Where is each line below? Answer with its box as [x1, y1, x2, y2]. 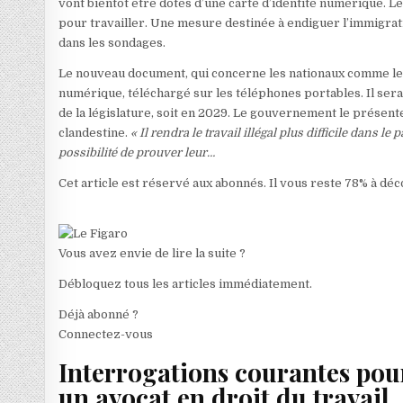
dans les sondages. [58, 35, 166, 49]
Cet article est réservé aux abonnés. [58, 175, 270, 190]
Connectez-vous [58, 327, 154, 341]
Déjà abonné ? [58, 307, 139, 321]
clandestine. [58, 125, 131, 139]
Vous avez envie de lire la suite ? [58, 246, 246, 260]
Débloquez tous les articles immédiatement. [58, 276, 313, 291]
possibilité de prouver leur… [58, 145, 216, 159]
